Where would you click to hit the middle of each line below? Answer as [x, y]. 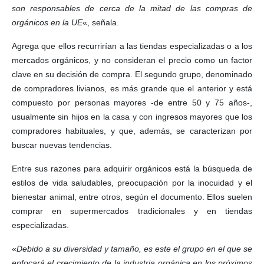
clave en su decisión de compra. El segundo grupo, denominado [132, 74]
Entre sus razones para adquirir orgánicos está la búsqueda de [132, 168]
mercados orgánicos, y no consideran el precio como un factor [132, 60]
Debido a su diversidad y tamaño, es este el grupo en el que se [134, 248]
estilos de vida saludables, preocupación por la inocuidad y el [132, 182]
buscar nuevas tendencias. [62, 145]
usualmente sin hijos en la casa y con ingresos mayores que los [132, 116]
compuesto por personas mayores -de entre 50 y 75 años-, [132, 102]
